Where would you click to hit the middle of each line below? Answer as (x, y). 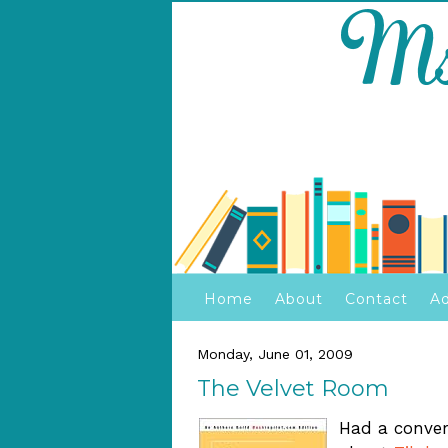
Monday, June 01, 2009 (275, 354)
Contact (376, 299)
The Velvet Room (293, 388)
